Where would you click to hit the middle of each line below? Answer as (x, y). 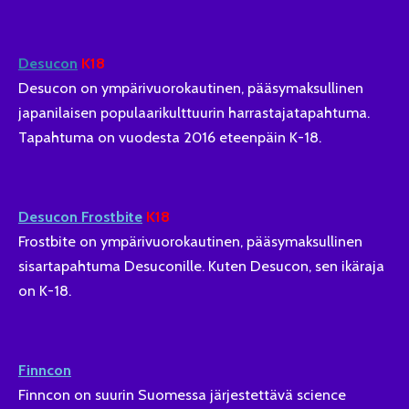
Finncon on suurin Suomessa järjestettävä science (182, 394)
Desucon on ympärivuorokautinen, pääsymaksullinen (191, 88)
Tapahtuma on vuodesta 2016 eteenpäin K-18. (170, 137)
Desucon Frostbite (80, 216)
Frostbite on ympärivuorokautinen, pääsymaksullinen (190, 241)
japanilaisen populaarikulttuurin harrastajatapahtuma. (194, 113)
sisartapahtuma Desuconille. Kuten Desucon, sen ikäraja (201, 265)
